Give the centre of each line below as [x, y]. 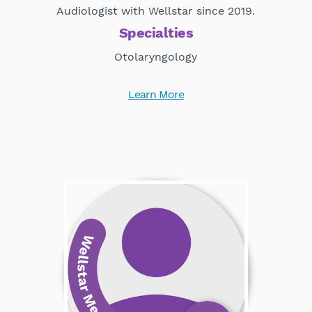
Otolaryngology [156, 56]
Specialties [156, 32]
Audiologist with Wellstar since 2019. [156, 10]
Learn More [156, 94]
